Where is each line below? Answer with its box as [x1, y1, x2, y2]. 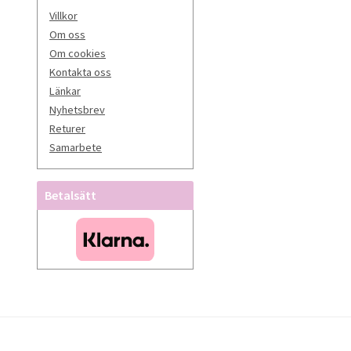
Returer [49, 121, 85, 136]
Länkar [49, 83, 81, 98]
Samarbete [49, 139, 102, 154]
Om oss [49, 27, 85, 42]
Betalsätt [45, 186, 96, 203]
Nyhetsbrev [49, 102, 105, 117]
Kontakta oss [49, 64, 111, 79]
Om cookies [49, 45, 106, 60]
